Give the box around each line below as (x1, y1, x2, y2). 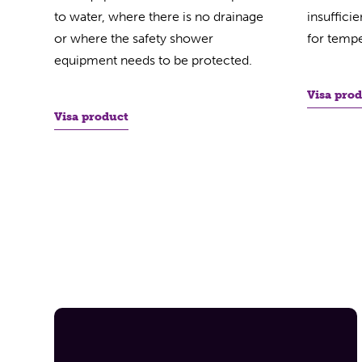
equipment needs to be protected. (54, 53, 253, 68)
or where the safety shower (54, 31, 214, 46)
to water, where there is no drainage (54, 9, 264, 24)
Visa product (54, 110, 129, 124)
